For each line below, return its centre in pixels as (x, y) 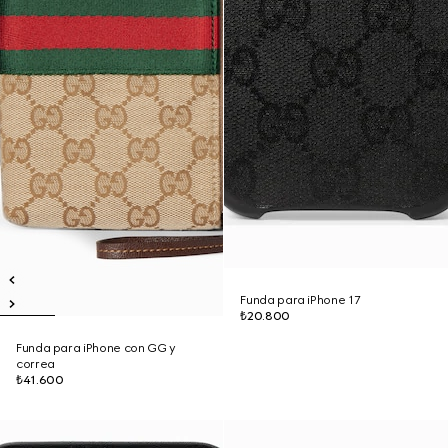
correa (35, 364)
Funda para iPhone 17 (300, 300)
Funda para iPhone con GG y (96, 348)
